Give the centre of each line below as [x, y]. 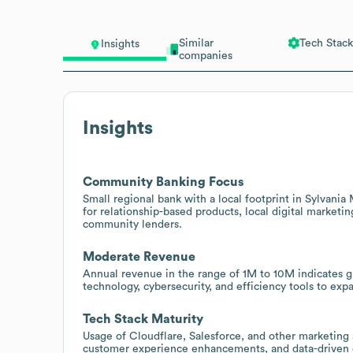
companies [205, 56]
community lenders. [132, 224]
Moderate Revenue [139, 256]
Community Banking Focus [163, 182]
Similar [196, 43]
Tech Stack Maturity [143, 319]
